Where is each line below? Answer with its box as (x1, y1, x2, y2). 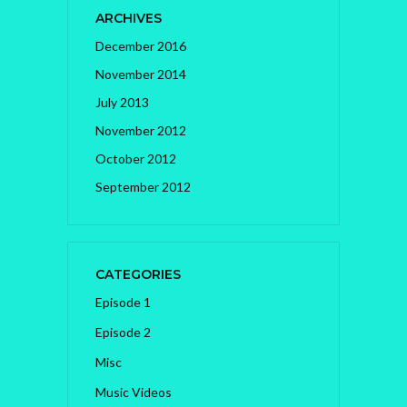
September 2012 (95, 179, 191, 195)
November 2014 (95, 66, 186, 83)
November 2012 (95, 123, 186, 139)
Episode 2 (95, 324, 151, 341)
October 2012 (95, 151, 176, 167)
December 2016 (95, 38, 186, 55)
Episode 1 (95, 294, 151, 311)
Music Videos (95, 384, 172, 401)
